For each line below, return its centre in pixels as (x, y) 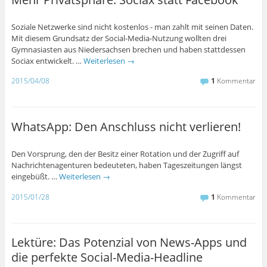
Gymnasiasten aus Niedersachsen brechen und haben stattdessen (128, 49)
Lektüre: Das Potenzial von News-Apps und (129, 243)
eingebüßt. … (35, 176)
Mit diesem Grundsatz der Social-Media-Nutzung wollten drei (119, 38)
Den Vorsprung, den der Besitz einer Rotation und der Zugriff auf (125, 153)
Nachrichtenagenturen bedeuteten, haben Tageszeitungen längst (126, 165)
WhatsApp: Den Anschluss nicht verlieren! (126, 126)
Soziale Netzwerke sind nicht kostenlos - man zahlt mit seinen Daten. (132, 27)
